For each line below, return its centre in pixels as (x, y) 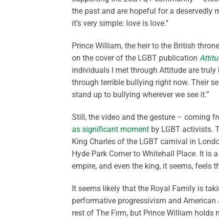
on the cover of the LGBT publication (136, 58)
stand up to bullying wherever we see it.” (141, 95)
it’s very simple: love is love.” (120, 23)
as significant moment (110, 130)
